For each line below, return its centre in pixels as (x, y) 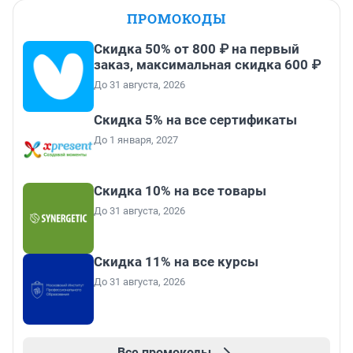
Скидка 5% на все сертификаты (195, 120)
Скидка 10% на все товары (180, 191)
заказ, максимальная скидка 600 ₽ (207, 65)
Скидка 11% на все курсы (176, 262)
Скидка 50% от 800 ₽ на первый (197, 49)
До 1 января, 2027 (136, 140)
